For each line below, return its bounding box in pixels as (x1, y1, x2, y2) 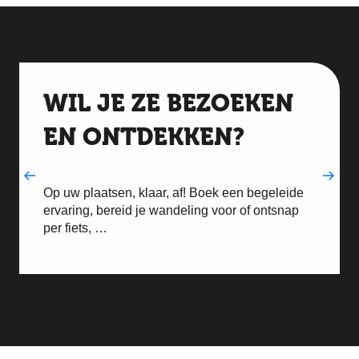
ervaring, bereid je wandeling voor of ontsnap (43, 204, 299, 217)
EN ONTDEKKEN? (43, 123, 244, 151)
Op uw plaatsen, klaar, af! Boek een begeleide (43, 186, 304, 200)
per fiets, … (43, 221, 107, 235)
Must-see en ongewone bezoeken (52, 290, 315, 309)
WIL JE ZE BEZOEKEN (43, 89, 293, 118)
